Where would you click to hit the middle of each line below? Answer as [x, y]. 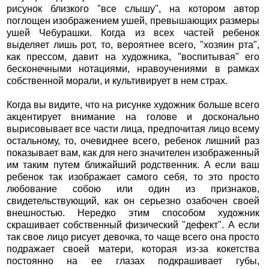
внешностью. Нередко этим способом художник [133, 213]
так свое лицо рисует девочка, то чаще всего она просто [133, 237]
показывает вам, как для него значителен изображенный [133, 153]
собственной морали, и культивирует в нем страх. [117, 81]
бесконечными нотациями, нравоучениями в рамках [133, 69]
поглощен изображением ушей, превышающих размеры [133, 21]
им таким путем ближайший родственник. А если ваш [133, 165]
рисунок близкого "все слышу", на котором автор [133, 9]
